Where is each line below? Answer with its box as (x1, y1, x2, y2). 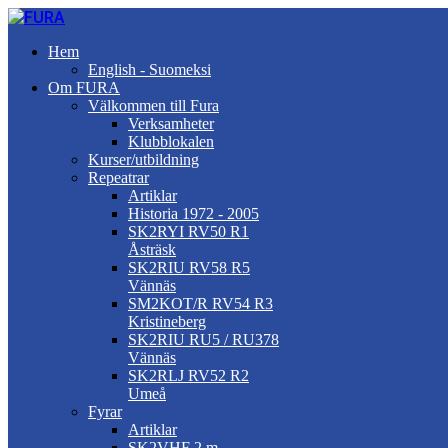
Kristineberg (128, 313, 206, 330)
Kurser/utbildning (88, 151, 199, 168)
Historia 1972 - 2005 (128, 205, 259, 222)
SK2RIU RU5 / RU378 (128, 331, 279, 348)
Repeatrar (88, 169, 149, 186)
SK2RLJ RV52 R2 (128, 367, 249, 384)
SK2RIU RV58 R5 (128, 259, 250, 276)
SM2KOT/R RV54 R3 (128, 295, 273, 312)
